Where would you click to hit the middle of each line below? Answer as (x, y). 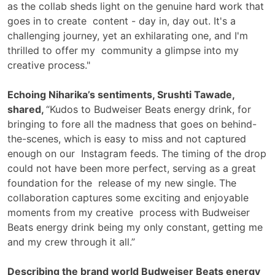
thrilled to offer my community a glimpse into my (123, 51)
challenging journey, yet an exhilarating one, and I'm (128, 36)
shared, (27, 110)
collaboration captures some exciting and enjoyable (128, 198)
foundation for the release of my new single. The (122, 183)
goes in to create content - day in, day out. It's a (122, 21)
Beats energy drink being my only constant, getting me (135, 227)
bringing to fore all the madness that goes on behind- (132, 124)
